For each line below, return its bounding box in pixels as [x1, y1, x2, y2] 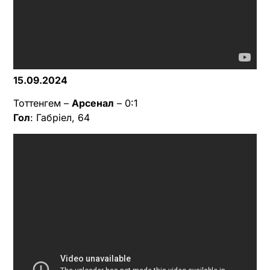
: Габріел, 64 [30, 111, 90, 124]
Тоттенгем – [13, 97, 72, 110]
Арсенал [72, 97, 114, 110]
